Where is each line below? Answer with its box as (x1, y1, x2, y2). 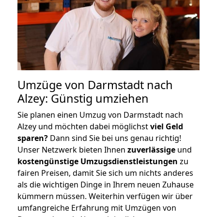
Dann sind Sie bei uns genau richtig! (48, 132, 181, 143)
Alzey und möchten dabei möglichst (17, 121, 150, 132)
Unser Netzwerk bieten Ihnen (17, 144, 127, 155)
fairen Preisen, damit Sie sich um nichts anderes (17, 167, 193, 178)
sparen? (17, 132, 48, 143)
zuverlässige (127, 144, 175, 155)
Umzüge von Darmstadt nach (17, 77, 173, 93)
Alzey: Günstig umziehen (17, 90, 149, 106)
